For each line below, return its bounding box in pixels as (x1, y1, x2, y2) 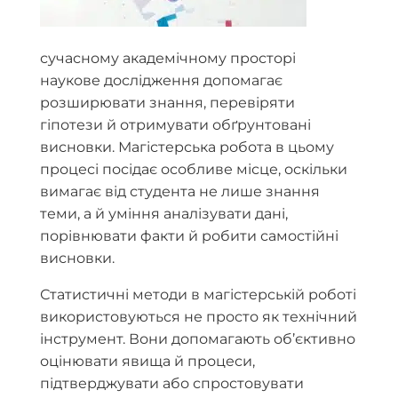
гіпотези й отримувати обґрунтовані (40, 116, 311, 133)
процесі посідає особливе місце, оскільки (40, 161, 347, 178)
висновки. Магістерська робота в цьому (40, 139, 334, 155)
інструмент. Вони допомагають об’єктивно (40, 330, 355, 347)
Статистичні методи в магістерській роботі (40, 286, 356, 303)
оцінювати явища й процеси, (40, 353, 255, 370)
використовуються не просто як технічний (40, 308, 357, 325)
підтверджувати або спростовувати (40, 375, 304, 392)
